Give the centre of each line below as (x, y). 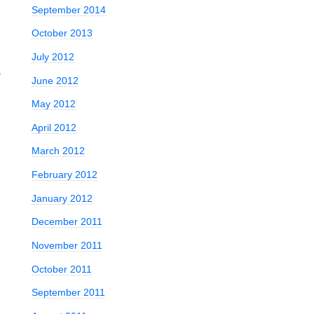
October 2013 (62, 33)
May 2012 (53, 104)
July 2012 (53, 56)
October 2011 (61, 269)
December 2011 (67, 222)
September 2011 (68, 293)
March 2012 (58, 151)
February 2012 (64, 175)
